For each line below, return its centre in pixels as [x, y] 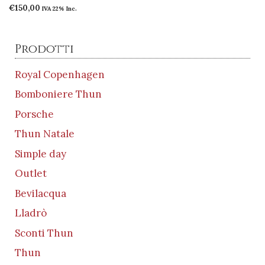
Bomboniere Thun [58, 94]
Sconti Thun [44, 233]
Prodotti [44, 49]
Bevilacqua [41, 193]
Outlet [31, 174]
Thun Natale [45, 134]
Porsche [34, 114]
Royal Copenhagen [60, 74]
